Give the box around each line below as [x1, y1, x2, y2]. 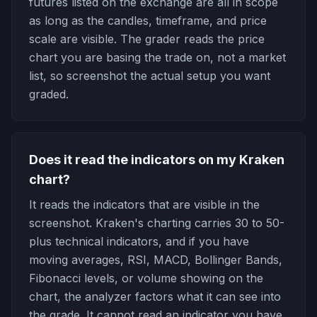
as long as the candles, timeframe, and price [29, 13, 267, 28]
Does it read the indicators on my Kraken [29, 152, 284, 167]
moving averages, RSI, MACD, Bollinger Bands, [29, 253, 282, 267]
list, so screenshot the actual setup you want [29, 69, 270, 83]
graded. [29, 87, 69, 101]
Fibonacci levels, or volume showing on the [29, 271, 263, 285]
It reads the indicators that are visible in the [29, 197, 260, 212]
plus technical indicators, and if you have [29, 234, 249, 248]
